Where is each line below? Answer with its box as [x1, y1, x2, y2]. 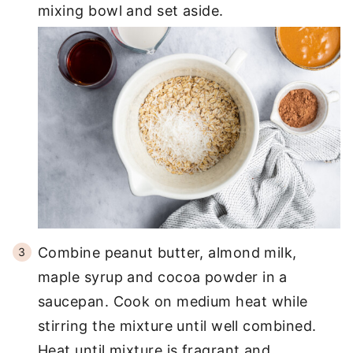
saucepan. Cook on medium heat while [38, 292, 308, 310]
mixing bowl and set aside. [38, 2, 224, 19]
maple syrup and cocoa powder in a [38, 268, 288, 285]
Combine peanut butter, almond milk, [38, 243, 297, 261]
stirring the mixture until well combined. [38, 317, 317, 334]
